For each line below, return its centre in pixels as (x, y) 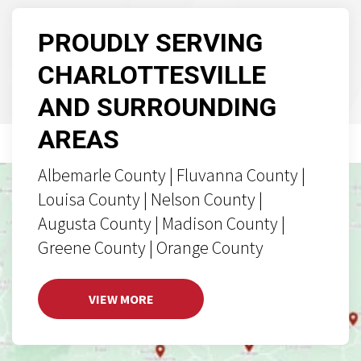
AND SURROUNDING (157, 108)
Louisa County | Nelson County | (150, 199)
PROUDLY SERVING (150, 44)
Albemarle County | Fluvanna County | (172, 175)
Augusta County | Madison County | (162, 224)
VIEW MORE (121, 299)
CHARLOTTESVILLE (152, 76)
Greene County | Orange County (151, 248)
